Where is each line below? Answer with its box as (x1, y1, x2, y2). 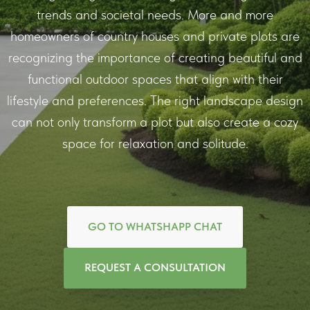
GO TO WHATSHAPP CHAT (88, 219, 222, 233)
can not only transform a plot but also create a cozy (12, 113, 298, 130)
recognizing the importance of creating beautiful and (8, 49, 302, 66)
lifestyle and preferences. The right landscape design (7, 92, 303, 109)
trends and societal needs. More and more (37, 6, 273, 23)
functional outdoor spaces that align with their (27, 71, 283, 87)
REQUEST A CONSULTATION (84, 261, 226, 275)
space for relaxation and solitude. (62, 135, 248, 152)
